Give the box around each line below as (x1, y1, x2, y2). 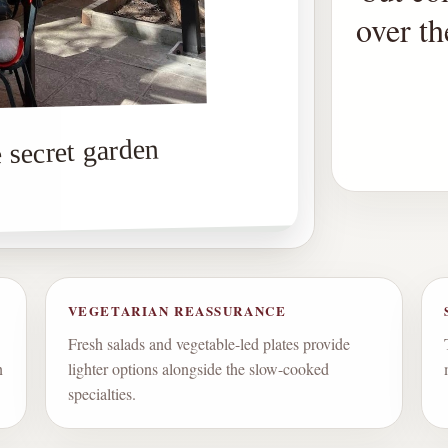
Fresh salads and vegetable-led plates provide (67, 333, 350, 355)
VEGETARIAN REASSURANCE (67, 301, 287, 321)
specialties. (67, 383, 136, 405)
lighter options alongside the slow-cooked (67, 358, 329, 380)
